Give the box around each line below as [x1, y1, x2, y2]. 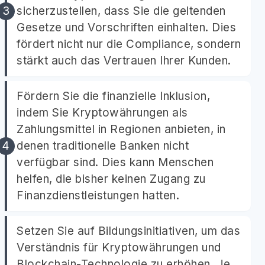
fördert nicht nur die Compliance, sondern [17, 37, 241, 51]
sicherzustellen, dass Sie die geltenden [17, 4, 226, 18]
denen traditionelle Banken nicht [17, 139, 189, 153]
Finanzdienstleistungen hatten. [17, 189, 179, 202]
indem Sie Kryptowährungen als [17, 106, 188, 119]
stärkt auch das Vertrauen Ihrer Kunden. [17, 54, 231, 67]
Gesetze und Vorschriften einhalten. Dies [17, 21, 236, 34]
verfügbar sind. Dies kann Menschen [17, 156, 214, 169]
